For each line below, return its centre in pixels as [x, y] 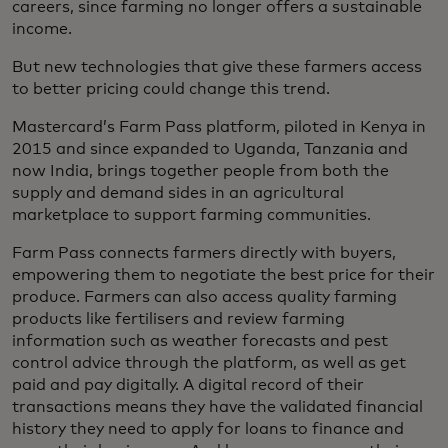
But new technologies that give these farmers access [217, 66]
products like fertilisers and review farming [178, 318]
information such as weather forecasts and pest [200, 340]
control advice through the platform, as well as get [209, 362]
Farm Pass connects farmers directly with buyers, [204, 252]
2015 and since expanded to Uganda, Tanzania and [210, 148]
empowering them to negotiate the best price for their [223, 274]
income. [42, 28]
